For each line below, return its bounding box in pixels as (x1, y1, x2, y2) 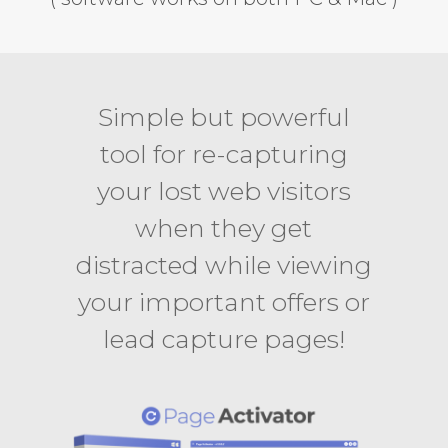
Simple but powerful (97, 102, 350, 133)
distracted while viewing (75, 250, 372, 281)
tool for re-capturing (99, 139, 348, 170)
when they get (135, 213, 313, 244)
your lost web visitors (96, 176, 351, 207)
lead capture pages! (102, 324, 345, 355)
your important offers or (77, 287, 370, 318)
